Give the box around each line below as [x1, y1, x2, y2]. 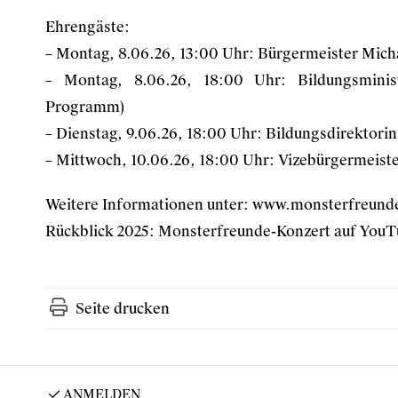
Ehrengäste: [45, 18, 137, 36]
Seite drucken [76, 299, 170, 318]
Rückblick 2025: [45, 222, 158, 241]
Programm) [45, 98, 124, 116]
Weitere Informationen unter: [45, 195, 252, 214]
